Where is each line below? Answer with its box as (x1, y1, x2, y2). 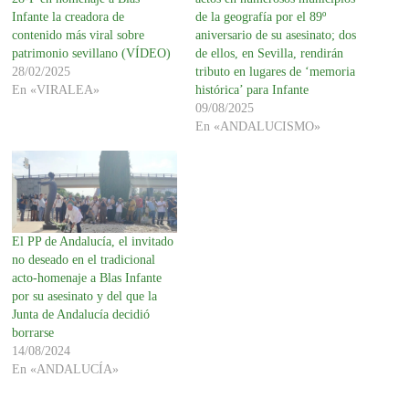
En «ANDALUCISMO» (194, 120, 320, 134)
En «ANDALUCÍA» (12, 362, 120, 377)
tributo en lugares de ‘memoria (194, 65, 355, 79)
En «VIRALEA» (12, 83, 100, 98)
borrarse (12, 326, 55, 341)
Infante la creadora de (12, 10, 125, 25)
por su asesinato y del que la (12, 289, 158, 304)
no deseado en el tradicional (12, 253, 156, 267)
